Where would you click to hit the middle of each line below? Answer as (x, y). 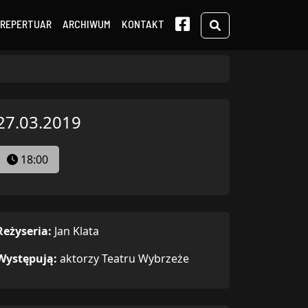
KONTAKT (143, 24)
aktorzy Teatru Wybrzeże (124, 258)
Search (238, 24)
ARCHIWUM (87, 24)
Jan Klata (77, 231)
